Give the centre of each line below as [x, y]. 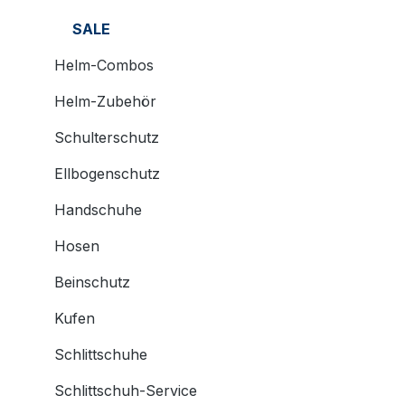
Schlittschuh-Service [126, 391]
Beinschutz [92, 282]
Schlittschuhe [101, 354]
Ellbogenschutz [107, 174]
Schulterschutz [107, 137]
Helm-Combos [104, 65]
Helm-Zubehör [105, 101]
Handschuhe [98, 210]
